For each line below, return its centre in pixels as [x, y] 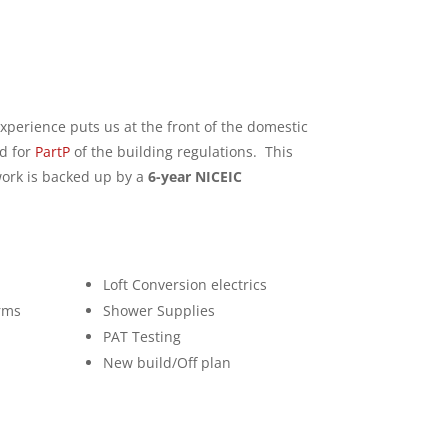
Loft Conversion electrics [185, 284]
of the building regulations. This [182, 151]
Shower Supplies [159, 310]
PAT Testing [142, 336]
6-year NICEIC [195, 176]
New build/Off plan [167, 362]
